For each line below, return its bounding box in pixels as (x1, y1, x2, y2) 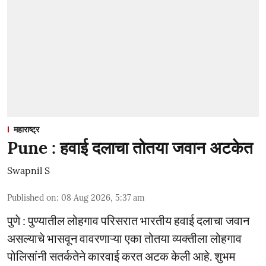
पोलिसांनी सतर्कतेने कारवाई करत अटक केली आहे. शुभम (7, 249, 235, 263)
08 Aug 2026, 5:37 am (61, 192, 145, 203)
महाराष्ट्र (14, 124, 39, 135)
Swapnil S (7, 164, 50, 176)
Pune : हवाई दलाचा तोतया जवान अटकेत (7, 137, 253, 159)
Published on (7, 192, 56, 203)
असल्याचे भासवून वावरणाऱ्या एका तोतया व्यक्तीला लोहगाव (7, 231, 242, 245)
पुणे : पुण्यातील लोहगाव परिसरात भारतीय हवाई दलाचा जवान (7, 213, 249, 227)
